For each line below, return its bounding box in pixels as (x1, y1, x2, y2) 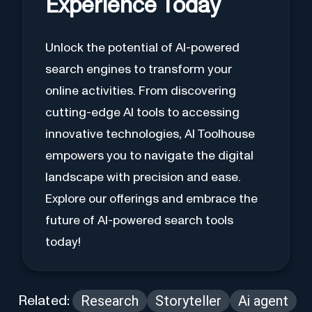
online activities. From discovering (45, 84, 236, 97)
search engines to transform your (45, 63, 232, 76)
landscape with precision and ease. (45, 171, 241, 184)
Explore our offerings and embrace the (45, 192, 258, 205)
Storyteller (155, 292, 222, 310)
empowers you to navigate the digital (45, 149, 253, 162)
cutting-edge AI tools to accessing (45, 106, 240, 119)
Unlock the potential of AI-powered (45, 41, 240, 54)
